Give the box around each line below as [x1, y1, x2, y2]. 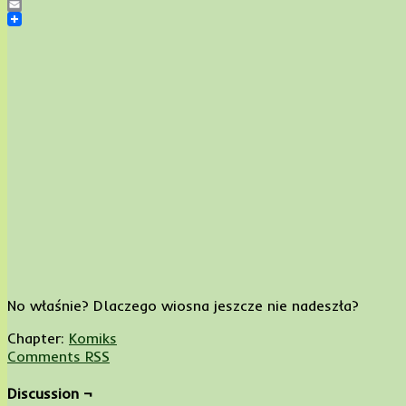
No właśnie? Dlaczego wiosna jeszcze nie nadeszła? [7, 296, 359, 314]
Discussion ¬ [7, 384, 92, 403]
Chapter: [7, 329, 69, 347]
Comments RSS [7, 347, 110, 365]
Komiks [69, 329, 117, 347]
